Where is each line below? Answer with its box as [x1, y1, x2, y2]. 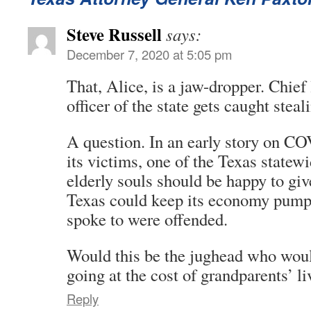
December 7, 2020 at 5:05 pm [67, 45, 232, 64]
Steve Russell [67, 22, 162, 47]
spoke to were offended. [67, 208, 228, 231]
